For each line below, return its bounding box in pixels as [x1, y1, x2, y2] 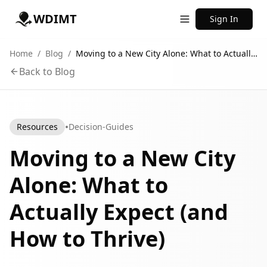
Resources [17, 121, 58, 132]
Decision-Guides [69, 121, 133, 132]
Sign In [210, 13, 238, 24]
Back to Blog [19, 65, 75, 78]
